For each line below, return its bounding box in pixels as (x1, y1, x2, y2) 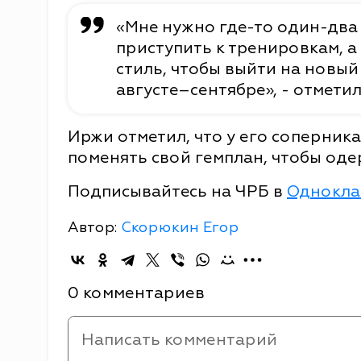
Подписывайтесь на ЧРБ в (68, 180, 287, 201)
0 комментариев (68, 282, 205, 303)
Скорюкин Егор (121, 218, 239, 237)
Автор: (68, 218, 121, 237)
